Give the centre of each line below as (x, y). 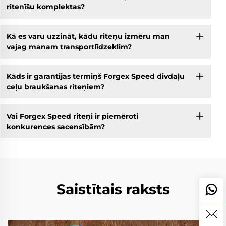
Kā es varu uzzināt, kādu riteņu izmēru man (88, 36)
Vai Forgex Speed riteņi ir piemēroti (72, 116)
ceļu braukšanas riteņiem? (55, 87)
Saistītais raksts (113, 189)
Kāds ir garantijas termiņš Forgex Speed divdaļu (95, 76)
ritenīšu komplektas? (45, 7)
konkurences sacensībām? (55, 126)
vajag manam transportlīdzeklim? (69, 47)
